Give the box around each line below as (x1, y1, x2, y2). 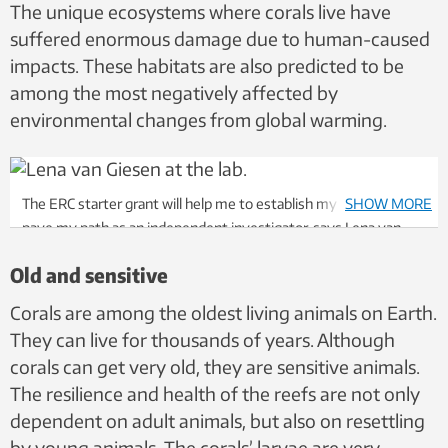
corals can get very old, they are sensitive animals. (10, 354, 420, 378)
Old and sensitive (10, 261, 168, 287)
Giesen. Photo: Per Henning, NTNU (22, 243, 242, 260)
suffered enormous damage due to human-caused (10, 27, 430, 50)
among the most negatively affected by (10, 81, 338, 104)
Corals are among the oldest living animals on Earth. (10, 300, 437, 324)
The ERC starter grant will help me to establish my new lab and (22, 195, 414, 212)
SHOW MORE (345, 195, 432, 212)
